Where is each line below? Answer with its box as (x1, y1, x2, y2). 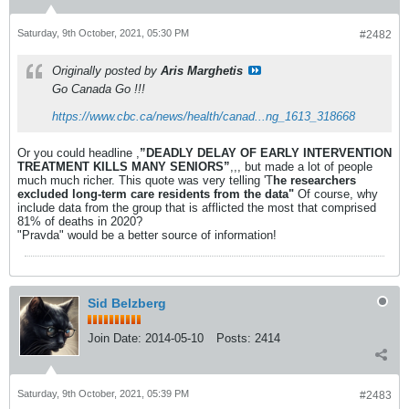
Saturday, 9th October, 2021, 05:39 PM (17, 388, 189, 399)
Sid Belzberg (88, 296, 166, 310)
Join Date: (88, 331, 142, 345)
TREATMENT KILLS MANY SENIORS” (17, 160, 230, 173)
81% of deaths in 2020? (17, 215, 142, 228)
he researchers (273, 173, 356, 187)
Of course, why (294, 187, 378, 201)
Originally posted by (52, 64, 161, 78)
